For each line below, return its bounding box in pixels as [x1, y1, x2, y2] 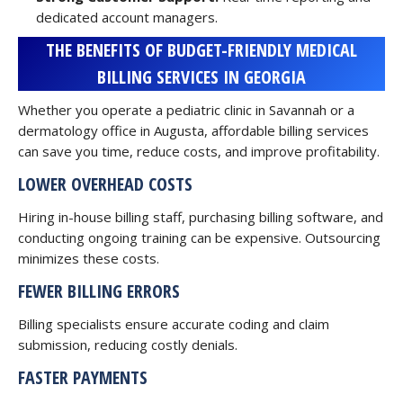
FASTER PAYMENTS [18, 365, 148, 390]
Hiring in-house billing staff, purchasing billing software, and [18, 208, 383, 226]
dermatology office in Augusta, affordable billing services [18, 121, 369, 139]
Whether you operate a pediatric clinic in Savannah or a [18, 101, 354, 119]
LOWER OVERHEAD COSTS [18, 172, 193, 196]
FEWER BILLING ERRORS [18, 279, 180, 303]
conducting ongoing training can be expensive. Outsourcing [18, 228, 381, 246]
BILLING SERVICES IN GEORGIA [97, 65, 306, 89]
